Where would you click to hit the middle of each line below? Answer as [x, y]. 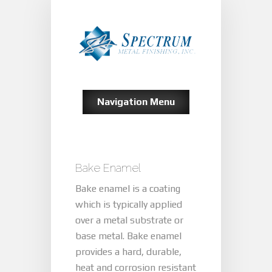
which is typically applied [129, 204]
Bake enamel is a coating [128, 189]
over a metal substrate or [129, 220]
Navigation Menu [136, 102]
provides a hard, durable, [128, 252]
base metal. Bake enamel [128, 236]
